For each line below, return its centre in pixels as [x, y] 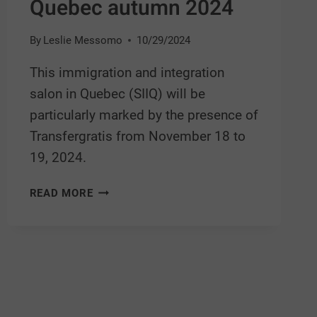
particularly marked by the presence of [144, 115]
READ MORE [61, 194]
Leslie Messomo [82, 41]
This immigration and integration [127, 73]
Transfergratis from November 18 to [137, 137]
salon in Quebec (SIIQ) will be [117, 94]
